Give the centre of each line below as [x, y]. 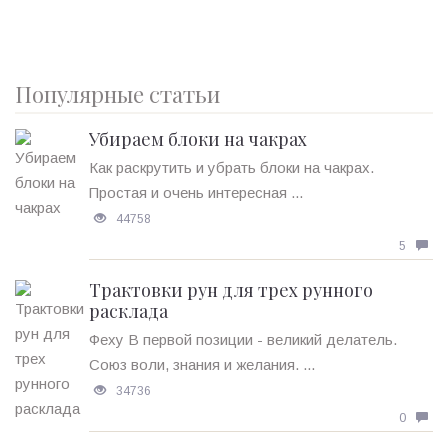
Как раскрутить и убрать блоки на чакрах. [231, 167]
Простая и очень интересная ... [196, 192]
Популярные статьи [117, 93]
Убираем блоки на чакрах [198, 138]
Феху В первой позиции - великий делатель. [243, 339]
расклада [128, 310]
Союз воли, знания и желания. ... [202, 364]
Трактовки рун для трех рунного [231, 289]
